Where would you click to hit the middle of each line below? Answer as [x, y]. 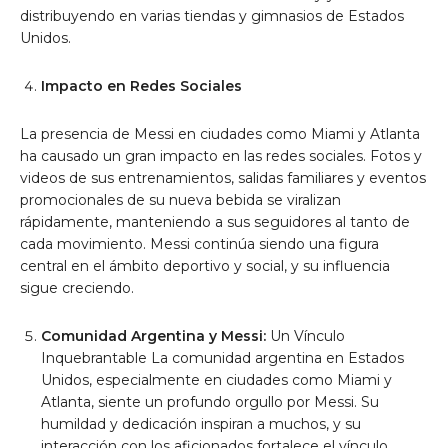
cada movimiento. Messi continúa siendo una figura [199, 244]
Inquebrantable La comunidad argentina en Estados [222, 358]
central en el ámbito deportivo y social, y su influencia [205, 266]
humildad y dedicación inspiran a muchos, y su [201, 424]
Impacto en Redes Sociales [141, 86]
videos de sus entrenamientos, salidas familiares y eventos [223, 178]
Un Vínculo [305, 336]
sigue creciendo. [77, 288]
